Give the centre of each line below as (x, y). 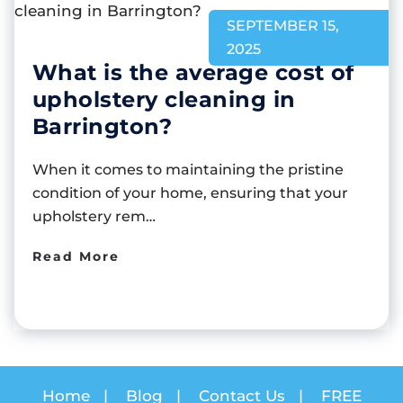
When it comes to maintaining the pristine (188, 169)
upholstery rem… (94, 216)
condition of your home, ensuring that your (190, 193)
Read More (76, 256)
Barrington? (103, 126)
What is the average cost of (193, 72)
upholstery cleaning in (164, 99)
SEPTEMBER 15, (283, 25)
